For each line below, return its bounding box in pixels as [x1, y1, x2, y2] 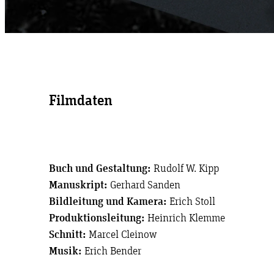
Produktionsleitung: [49, 213, 145, 224]
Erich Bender [82, 246, 141, 257]
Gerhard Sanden [108, 180, 180, 191]
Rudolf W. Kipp [151, 163, 219, 174]
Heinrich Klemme [145, 213, 225, 224]
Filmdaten [49, 94, 113, 109]
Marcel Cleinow [86, 229, 157, 240]
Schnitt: [49, 229, 86, 240]
